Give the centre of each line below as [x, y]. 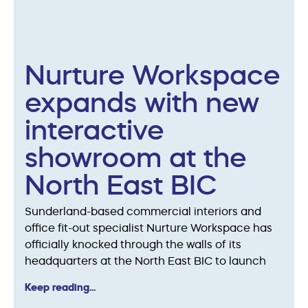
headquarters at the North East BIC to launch [145, 260]
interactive [94, 129]
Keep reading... [60, 287]
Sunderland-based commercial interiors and [143, 211]
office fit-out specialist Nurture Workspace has [148, 227]
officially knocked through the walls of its [133, 244]
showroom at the [135, 157]
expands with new [142, 102]
